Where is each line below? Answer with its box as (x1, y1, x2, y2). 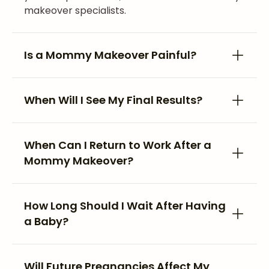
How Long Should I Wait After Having (24, 198, 226, 213)
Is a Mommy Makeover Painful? (24, 47, 196, 62)
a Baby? (24, 214, 68, 229)
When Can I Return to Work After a (24, 138, 211, 153)
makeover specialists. (24, 4, 126, 17)
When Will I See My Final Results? (24, 92, 202, 107)
